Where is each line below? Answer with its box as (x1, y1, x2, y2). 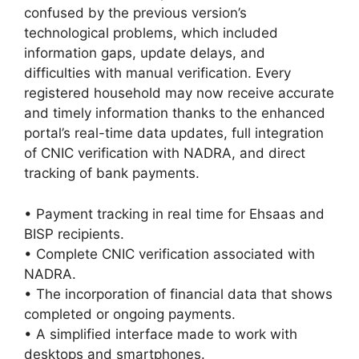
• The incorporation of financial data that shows (24, 285, 333, 302)
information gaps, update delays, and (24, 45, 265, 62)
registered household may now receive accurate (24, 85, 334, 102)
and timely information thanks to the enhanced (24, 105, 325, 122)
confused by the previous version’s (24, 5, 247, 22)
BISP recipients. (24, 225, 124, 242)
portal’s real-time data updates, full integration (24, 125, 324, 142)
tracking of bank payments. (24, 165, 200, 182)
